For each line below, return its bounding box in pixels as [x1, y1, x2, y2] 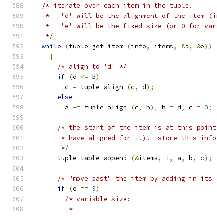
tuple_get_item [69, 42, 127, 50]
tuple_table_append [34, 154, 131, 162]
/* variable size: [65, 195, 131, 203]
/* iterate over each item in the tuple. [42, 1, 193, 10]
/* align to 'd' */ [57, 62, 127, 71]
